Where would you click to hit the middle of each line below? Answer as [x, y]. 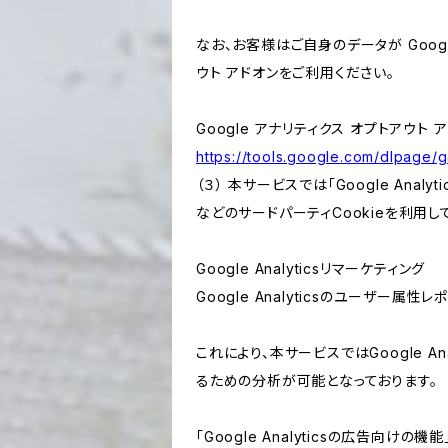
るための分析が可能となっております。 [317, 380]
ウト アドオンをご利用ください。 [295, 72]
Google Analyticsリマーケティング [311, 268]
